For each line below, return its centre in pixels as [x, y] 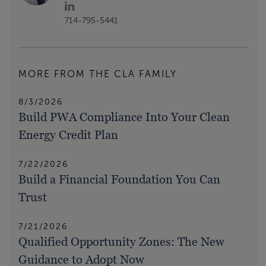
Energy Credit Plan [68, 134]
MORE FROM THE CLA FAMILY [98, 74]
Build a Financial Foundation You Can [119, 179]
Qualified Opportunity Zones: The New [121, 241]
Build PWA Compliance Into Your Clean [124, 117]
